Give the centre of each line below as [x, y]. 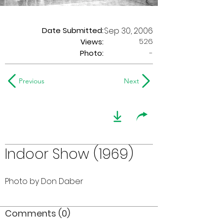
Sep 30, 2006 [129, 31]
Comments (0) [37, 213]
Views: [92, 42]
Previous [32, 81]
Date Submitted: [73, 30]
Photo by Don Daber [44, 181]
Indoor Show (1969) [69, 154]
